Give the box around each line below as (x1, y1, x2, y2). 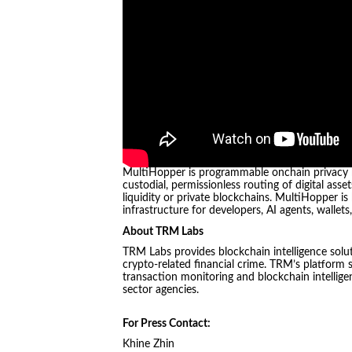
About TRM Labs (122, 225, 203, 237)
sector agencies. (122, 284, 199, 296)
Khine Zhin (122, 339, 174, 350)
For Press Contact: (122, 317, 211, 329)
